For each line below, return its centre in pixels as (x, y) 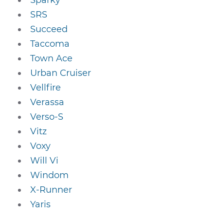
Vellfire (46, 88)
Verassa (47, 102)
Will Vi (45, 161)
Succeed (49, 29)
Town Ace (52, 58)
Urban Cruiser (61, 73)
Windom (50, 175)
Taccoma (50, 44)
